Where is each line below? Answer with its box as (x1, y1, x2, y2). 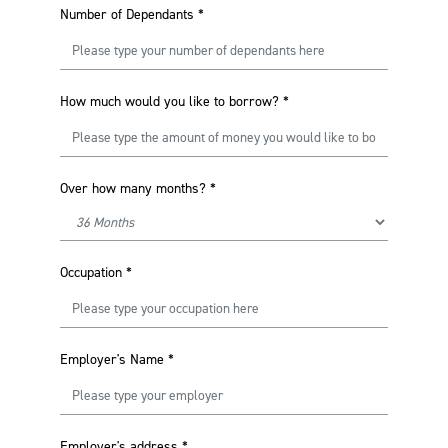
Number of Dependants (60, 5, 194, 24)
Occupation (60, 263, 122, 282)
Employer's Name (60, 350, 164, 369)
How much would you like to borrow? (60, 92, 279, 111)
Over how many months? (60, 179, 206, 198)
